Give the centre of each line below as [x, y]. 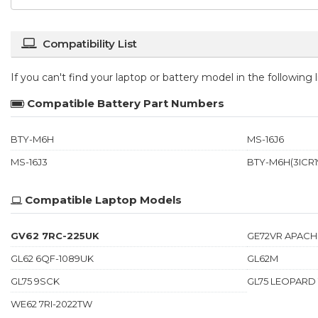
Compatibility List [90, 43]
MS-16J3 [29, 161]
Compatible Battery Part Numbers [126, 103]
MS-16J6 [265, 139]
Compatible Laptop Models [103, 199]
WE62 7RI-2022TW [51, 303]
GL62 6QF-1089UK [52, 258]
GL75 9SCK [35, 281]
